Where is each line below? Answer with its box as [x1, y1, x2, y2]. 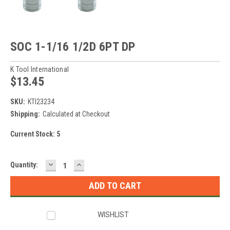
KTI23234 [27, 97, 54, 106]
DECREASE [47, 158, 91, 169]
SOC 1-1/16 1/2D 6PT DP [10, 39, 136, 54]
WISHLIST [98, 210, 129, 219]
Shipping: [10, 109, 40, 118]
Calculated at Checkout [42, 109, 110, 118]
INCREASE [75, 158, 118, 169]
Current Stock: [10, 129, 56, 138]
